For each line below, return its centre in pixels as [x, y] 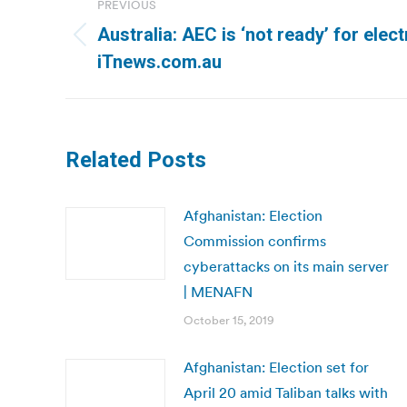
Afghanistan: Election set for [276, 367]
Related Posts [136, 160]
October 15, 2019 [229, 320]
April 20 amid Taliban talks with [286, 392]
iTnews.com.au [159, 62]
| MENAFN [218, 292]
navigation [138, 29]
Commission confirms [255, 241]
